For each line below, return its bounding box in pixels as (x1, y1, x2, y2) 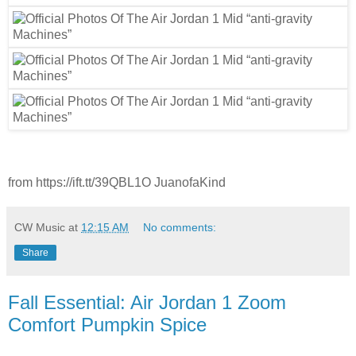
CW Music (14, 220, 65, 234)
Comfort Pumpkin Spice (8, 313, 207, 335)
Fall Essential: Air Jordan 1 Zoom (8, 291, 286, 313)
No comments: (143, 220, 217, 234)
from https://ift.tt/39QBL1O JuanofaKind (8, 175, 226, 189)
